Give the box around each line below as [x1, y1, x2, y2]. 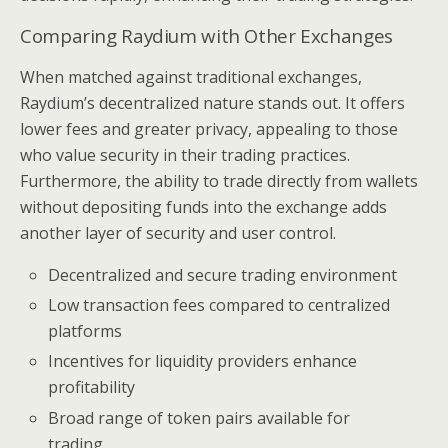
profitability [48, 376, 136, 399]
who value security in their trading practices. [20, 144, 350, 166]
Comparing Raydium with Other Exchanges [20, 23, 393, 48]
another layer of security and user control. [20, 222, 336, 244]
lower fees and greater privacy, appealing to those [20, 118, 398, 140]
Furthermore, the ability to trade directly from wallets [20, 170, 418, 192]
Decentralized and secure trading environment [48, 264, 398, 286]
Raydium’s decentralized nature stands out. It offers [20, 92, 405, 114]
